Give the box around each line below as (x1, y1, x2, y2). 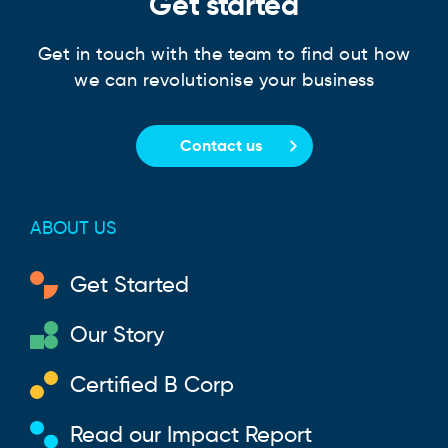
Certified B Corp (70, 371, 234, 399)
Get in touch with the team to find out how (37, 42, 411, 65)
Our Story (70, 321, 164, 349)
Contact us (179, 134, 263, 156)
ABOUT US (30, 216, 116, 239)
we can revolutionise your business (74, 68, 374, 91)
